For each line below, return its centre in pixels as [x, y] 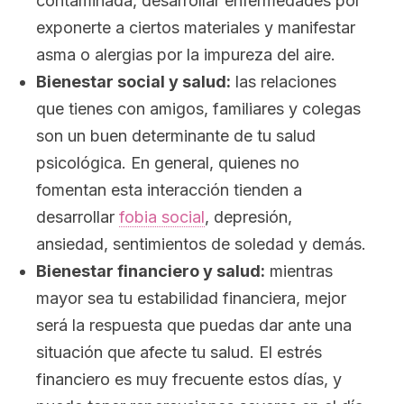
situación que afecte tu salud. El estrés [179, 352]
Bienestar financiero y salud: [151, 271]
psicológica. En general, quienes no [168, 163]
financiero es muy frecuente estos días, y [189, 379]
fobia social [162, 217]
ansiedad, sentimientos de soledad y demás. [201, 244]
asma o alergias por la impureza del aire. [186, 55]
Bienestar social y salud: [133, 82]
